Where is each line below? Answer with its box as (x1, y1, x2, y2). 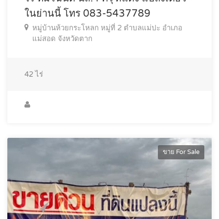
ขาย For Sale (163, 148, 199, 156)
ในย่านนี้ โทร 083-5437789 (24, 7, 151, 20)
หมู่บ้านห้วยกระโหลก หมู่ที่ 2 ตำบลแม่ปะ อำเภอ (32, 23, 182, 32)
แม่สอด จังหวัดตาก (32, 34, 92, 43)
